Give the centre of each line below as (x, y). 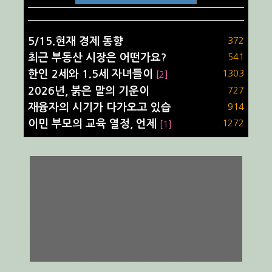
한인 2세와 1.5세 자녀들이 (90, 74)
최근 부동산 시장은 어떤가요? (97, 57)
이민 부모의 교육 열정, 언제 (92, 124)
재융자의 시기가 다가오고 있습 (100, 107)
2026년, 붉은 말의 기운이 (89, 91)
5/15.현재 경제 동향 (76, 41)
